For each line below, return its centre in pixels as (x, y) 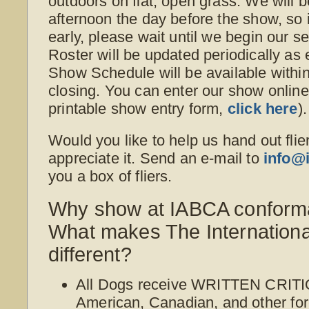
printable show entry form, (138, 108)
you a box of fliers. (110, 176)
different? (90, 254)
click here (262, 108)
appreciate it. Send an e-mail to (156, 158)
